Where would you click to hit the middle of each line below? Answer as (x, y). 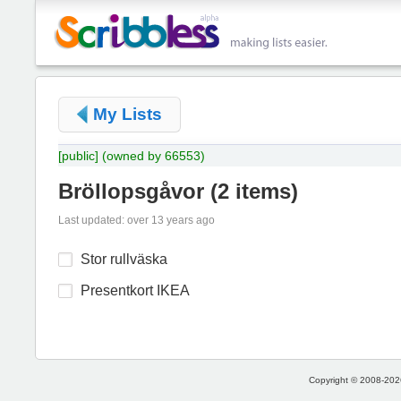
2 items (254, 191)
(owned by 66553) (154, 156)
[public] (78, 156)
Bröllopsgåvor (131, 191)
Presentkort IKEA (135, 290)
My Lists (128, 114)
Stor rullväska (124, 259)
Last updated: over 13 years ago (137, 220)
